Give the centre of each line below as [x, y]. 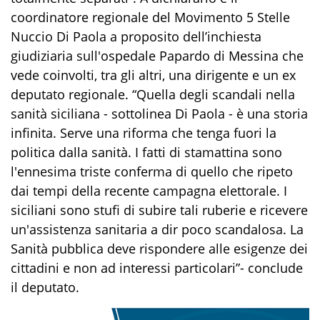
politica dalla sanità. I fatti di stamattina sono [146, 152]
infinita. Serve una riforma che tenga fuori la [144, 133]
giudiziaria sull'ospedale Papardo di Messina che [157, 56]
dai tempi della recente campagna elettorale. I [149, 191]
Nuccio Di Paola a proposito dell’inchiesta [136, 37]
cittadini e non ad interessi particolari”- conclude [157, 268]
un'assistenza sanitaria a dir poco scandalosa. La [157, 230]
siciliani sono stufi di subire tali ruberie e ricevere [159, 210]
